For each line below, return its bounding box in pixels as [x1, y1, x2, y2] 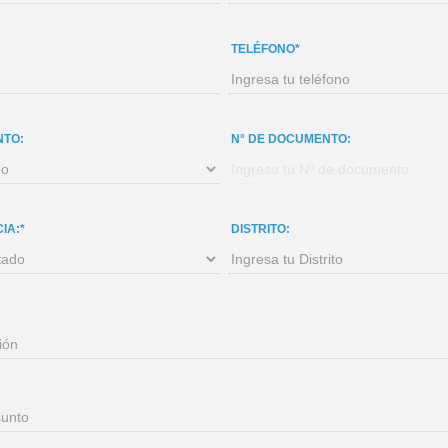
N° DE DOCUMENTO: [231, 132, 351, 146]
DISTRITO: [231, 222, 290, 236]
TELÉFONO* [231, 42, 300, 56]
